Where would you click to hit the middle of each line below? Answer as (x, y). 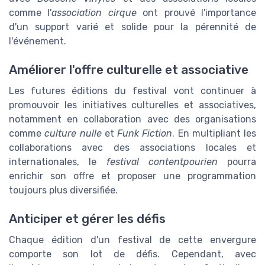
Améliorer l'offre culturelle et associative (129, 70)
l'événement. (38, 41)
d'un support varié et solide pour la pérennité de (132, 27)
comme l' (30, 12)
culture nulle (73, 134)
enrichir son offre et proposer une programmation (132, 176)
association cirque (94, 12)
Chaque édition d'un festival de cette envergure (132, 240)
